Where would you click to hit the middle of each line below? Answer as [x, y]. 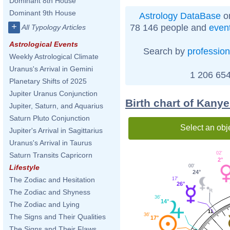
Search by [165, 51]
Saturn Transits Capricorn [51, 155]
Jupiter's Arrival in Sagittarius [56, 130]
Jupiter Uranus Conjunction [53, 93]
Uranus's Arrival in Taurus [51, 143]
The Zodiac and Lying [44, 204]
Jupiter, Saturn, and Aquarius [56, 106]
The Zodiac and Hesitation [52, 180]
